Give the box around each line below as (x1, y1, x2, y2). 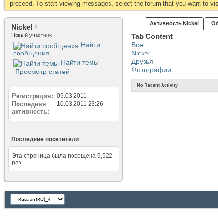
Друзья (131, 57, 153, 65)
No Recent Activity (137, 83, 178, 88)
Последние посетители (11, 135, 79, 143)
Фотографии (131, 66, 171, 73)
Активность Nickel (149, 20, 199, 26)
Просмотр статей (13, 67, 70, 75)
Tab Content (131, 32, 173, 40)
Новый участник (11, 32, 52, 38)
